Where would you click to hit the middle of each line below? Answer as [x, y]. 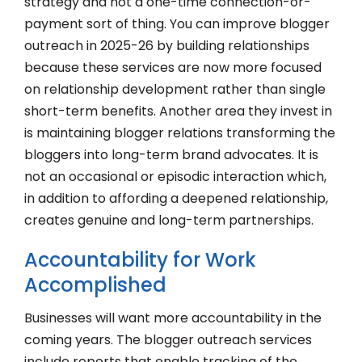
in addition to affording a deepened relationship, [176, 199]
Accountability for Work [140, 260]
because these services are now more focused [173, 68]
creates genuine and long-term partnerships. [169, 221]
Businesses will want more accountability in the [173, 318]
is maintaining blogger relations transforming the [180, 133]
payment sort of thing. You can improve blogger [177, 24]
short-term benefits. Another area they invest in [178, 112]
